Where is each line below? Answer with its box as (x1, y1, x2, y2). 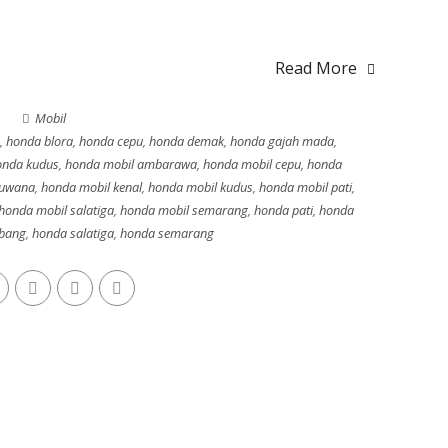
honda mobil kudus (147, 178, 253, 196)
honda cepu (78, 132, 143, 150)
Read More (275, 57, 358, 79)
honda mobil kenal (40, 178, 142, 196)
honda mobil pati (258, 178, 352, 196)
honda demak (148, 132, 224, 150)
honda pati (254, 201, 313, 219)
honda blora (5, 132, 73, 150)
